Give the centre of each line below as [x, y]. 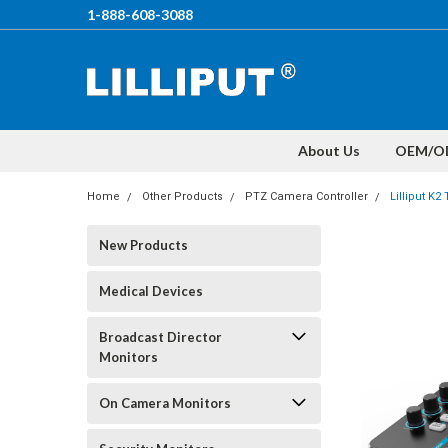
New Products [143, 245]
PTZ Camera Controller [306, 196]
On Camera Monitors [165, 403]
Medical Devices [151, 291]
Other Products [182, 196]
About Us [329, 150]
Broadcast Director [160, 337]
